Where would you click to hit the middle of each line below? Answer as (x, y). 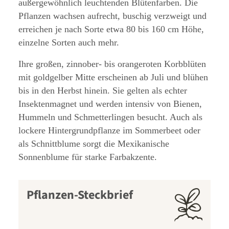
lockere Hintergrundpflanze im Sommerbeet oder (109, 131)
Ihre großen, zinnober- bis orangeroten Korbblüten (112, 64)
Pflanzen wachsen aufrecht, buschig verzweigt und (112, 16)
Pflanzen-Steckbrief (80, 195)
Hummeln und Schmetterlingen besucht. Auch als (110, 117)
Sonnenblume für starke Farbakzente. (88, 157)
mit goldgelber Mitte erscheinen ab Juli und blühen (113, 77)
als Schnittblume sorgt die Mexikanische (94, 144)
